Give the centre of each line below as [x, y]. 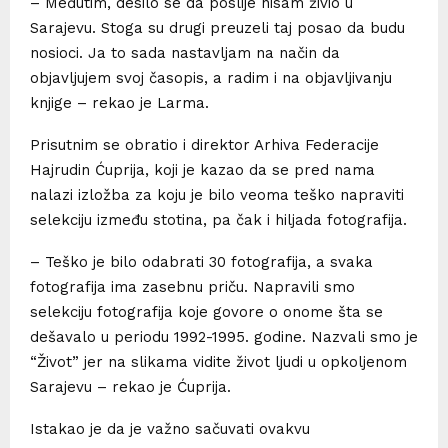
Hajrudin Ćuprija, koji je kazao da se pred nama [202, 169]
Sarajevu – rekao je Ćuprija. [130, 386]
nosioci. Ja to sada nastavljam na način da [185, 52]
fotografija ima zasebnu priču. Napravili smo [192, 286]
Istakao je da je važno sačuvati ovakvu [170, 428]
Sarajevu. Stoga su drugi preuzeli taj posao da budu [217, 27]
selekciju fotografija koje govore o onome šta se [206, 311]
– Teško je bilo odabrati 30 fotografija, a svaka [201, 261]
